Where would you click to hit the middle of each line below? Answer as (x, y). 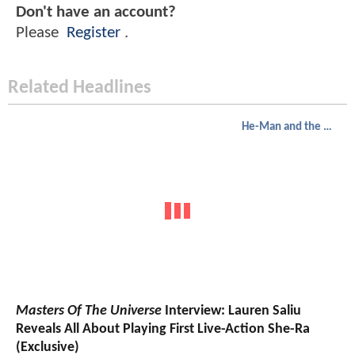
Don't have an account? (96, 13)
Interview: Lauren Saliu (231, 311)
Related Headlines (80, 88)
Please (39, 33)
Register (94, 33)
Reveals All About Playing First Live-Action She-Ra (163, 330)
